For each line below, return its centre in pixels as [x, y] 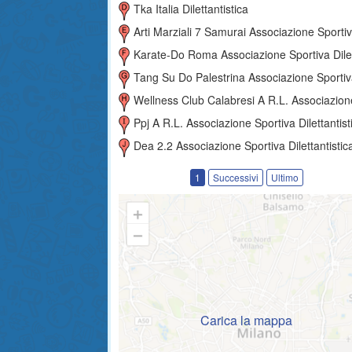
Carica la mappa [247, 320]
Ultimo [284, 177]
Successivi [235, 177]
